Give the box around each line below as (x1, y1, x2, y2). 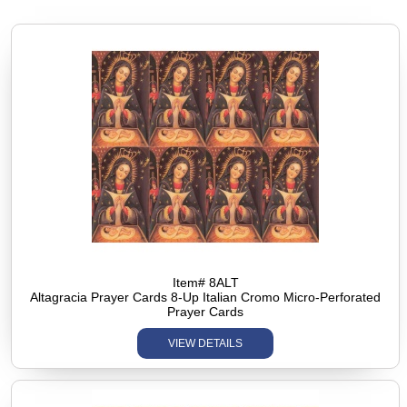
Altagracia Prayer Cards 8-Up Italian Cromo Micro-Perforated (30, 289, 382, 304)
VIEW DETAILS (168, 336, 243, 350)
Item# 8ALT (172, 274, 239, 290)
